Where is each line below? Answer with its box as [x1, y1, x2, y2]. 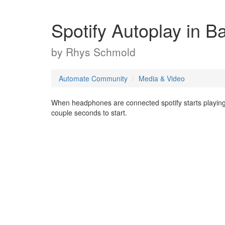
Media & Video [139, 73, 185, 83]
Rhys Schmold [66, 44, 136, 59]
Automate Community [59, 73, 128, 83]
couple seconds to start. [51, 107, 127, 118]
